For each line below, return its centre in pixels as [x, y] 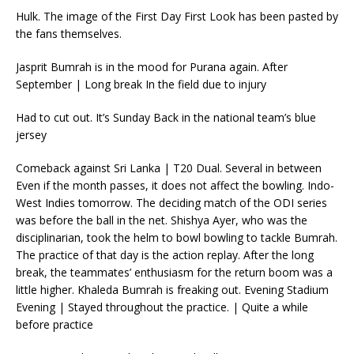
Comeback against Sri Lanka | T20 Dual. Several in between [169, 168]
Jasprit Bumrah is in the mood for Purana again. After [152, 67]
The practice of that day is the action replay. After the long [165, 255]
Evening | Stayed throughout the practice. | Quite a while [162, 307]
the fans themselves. [69, 34]
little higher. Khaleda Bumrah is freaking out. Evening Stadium [172, 290]
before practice [55, 324]
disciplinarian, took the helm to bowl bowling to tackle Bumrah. [177, 237]
